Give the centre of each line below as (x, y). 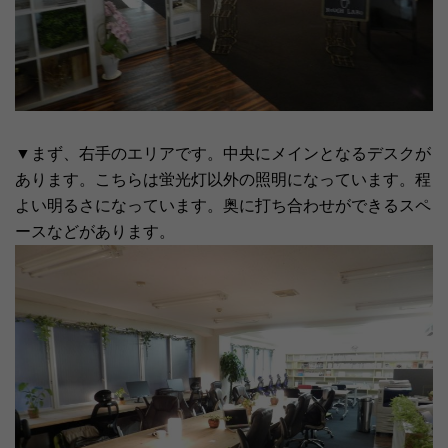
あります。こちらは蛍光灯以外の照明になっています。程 (223, 180)
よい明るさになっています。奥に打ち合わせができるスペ (223, 206)
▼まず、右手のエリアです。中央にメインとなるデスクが (223, 154)
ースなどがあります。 (95, 232)
